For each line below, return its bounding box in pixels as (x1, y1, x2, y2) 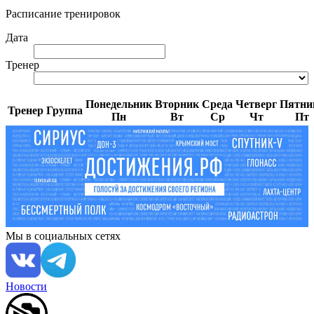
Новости (6, 280, 47, 292)
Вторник (155, 98, 199, 110)
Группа (46, 104, 83, 116)
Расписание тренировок (6, 8, 121, 20)
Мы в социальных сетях (6, 229, 121, 242)
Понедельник (86, 98, 152, 110)
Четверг (235, 98, 277, 110)
